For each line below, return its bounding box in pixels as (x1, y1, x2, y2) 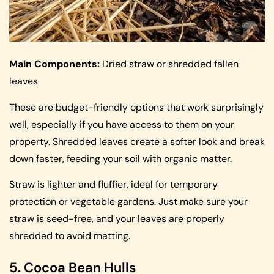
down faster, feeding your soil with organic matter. (9, 152, 232, 165)
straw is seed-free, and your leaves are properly (9, 212, 224, 225)
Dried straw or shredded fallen (100, 57, 239, 71)
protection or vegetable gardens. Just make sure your (9, 194, 248, 208)
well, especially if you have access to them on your (9, 117, 234, 131)
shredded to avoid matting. (9, 229, 130, 242)
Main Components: (9, 57, 100, 71)
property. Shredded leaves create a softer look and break (9, 135, 265, 148)
